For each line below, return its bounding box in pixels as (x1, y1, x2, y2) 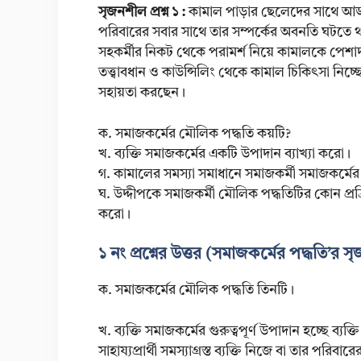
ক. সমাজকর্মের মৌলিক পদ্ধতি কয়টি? (98, 127, 291, 141)
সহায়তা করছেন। (98, 86, 185, 101)
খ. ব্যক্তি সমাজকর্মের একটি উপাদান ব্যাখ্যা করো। (98, 147, 351, 161)
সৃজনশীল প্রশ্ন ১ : (98, 6, 185, 20)
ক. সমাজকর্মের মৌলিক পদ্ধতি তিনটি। (98, 284, 294, 298)
